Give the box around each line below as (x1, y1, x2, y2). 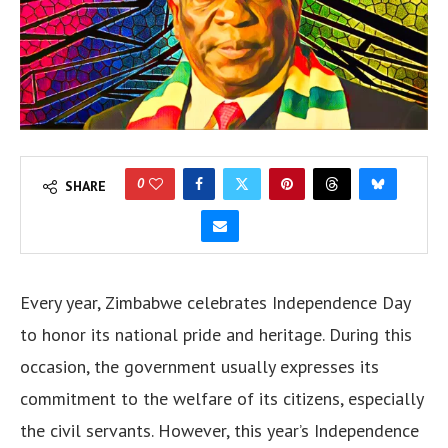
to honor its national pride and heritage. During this (20, 323, 412, 347)
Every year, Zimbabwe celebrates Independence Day (20, 291, 410, 315)
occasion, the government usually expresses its (20, 355, 379, 379)
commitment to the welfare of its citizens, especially (20, 387, 423, 411)
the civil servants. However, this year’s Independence (20, 419, 419, 443)
